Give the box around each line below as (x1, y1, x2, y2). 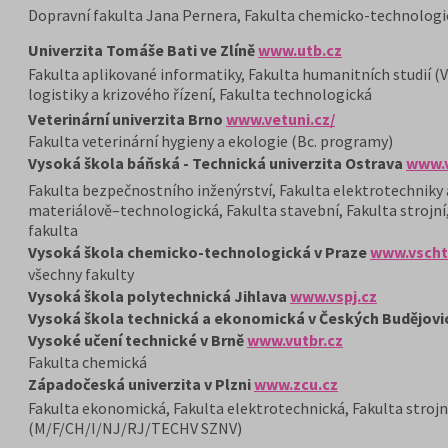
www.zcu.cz (254, 374, 338, 394)
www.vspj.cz (290, 286, 377, 306)
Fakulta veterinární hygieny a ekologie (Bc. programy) (28, 131, 393, 151)
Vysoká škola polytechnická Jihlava (28, 286, 290, 306)
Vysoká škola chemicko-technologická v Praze (28, 242, 370, 262)
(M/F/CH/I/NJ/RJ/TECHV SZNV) (28, 418, 242, 438)
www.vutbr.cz (247, 330, 343, 350)
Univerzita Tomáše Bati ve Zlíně (28, 40, 255, 60)
